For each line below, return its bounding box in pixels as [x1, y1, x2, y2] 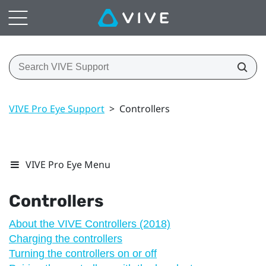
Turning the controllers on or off [9, 247, 157, 259]
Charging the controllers [9, 232, 122, 245]
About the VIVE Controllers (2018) [9, 217, 170, 230]
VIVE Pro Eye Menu [26, 157, 110, 171]
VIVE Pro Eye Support [9, 102, 104, 115]
